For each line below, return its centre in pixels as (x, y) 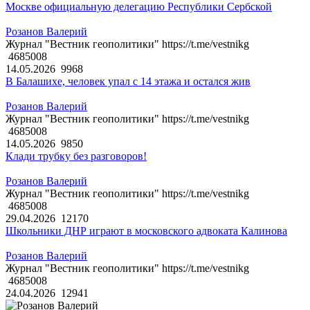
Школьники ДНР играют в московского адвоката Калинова (146, 231)
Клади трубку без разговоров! (76, 156)
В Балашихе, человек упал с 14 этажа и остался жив (128, 82)
